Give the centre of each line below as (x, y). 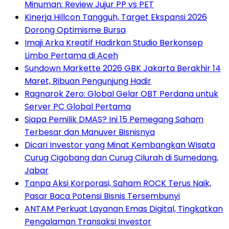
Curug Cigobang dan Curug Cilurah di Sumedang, (121, 157)
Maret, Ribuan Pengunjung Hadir (88, 81)
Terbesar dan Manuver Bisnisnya (90, 132)
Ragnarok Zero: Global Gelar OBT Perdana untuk (121, 94)
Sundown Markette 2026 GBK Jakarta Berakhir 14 (123, 68)
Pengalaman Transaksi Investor (88, 221)
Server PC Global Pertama (78, 106)
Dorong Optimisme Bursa (75, 30)
